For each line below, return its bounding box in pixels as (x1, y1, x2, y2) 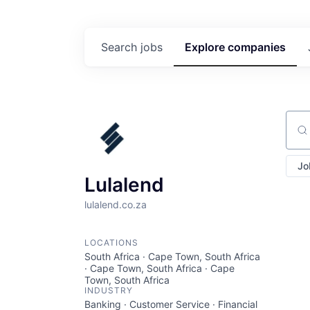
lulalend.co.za (84, 199, 147, 210)
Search (101, 40, 140, 54)
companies (228, 40, 286, 54)
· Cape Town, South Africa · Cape (84, 262, 235, 274)
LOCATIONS (84, 237, 138, 248)
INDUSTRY (84, 285, 133, 295)
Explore (185, 40, 228, 54)
